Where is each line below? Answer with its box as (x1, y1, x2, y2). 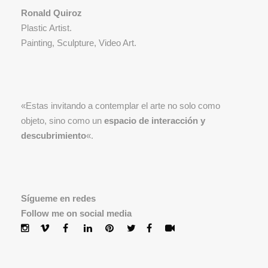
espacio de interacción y (104, 115, 205, 126)
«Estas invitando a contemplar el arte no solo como (21, 100, 220, 111)
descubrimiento (21, 130, 86, 141)
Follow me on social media (21, 208, 132, 219)
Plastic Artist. (21, 23, 72, 33)
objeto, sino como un (21, 115, 104, 126)
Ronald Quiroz (21, 8, 82, 19)
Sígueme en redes (21, 193, 96, 204)
